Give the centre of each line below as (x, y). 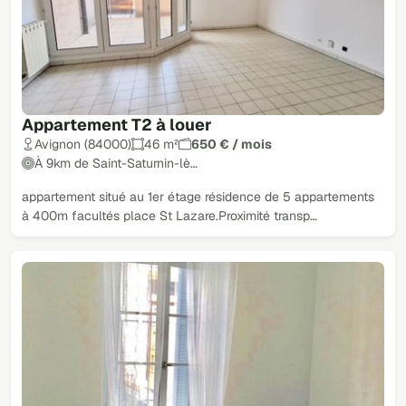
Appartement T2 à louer (117, 124)
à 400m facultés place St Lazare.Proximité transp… (169, 215)
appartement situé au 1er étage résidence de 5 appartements (198, 196)
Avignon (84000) (83, 144)
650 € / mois (232, 144)
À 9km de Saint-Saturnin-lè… (116, 163)
